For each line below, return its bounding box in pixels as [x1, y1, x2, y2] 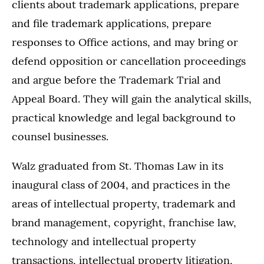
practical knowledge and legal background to [12, 111, 236, 125]
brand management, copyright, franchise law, [12, 216, 236, 230]
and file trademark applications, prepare [12, 16, 212, 31]
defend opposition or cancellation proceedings [12, 54, 246, 68]
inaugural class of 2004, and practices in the [12, 178, 230, 192]
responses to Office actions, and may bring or [12, 35, 238, 49]
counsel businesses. [12, 130, 108, 144]
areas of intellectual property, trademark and [12, 197, 236, 211]
